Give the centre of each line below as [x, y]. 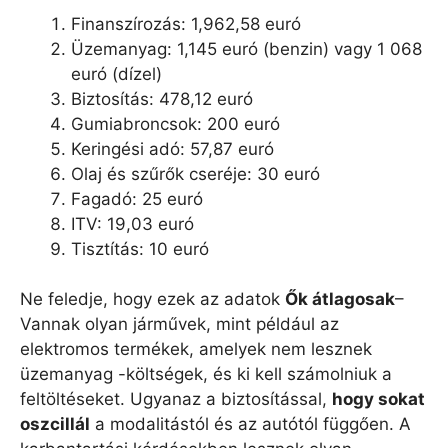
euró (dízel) [116, 73]
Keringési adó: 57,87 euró [172, 148]
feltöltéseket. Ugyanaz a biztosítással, [176, 399]
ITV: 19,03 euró [132, 223]
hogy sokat [378, 399]
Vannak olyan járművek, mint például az [179, 324]
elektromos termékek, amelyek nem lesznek [196, 349]
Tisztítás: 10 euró [140, 248]
